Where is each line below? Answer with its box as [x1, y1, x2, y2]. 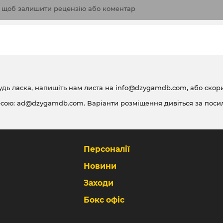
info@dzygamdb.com [113, 84, 187, 92]
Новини [83, 161, 116, 171]
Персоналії [83, 144, 130, 154]
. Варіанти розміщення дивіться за [84, 99, 205, 107]
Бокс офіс [83, 195, 124, 205]
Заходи [83, 178, 113, 188]
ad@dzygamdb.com [17, 99, 84, 107]
